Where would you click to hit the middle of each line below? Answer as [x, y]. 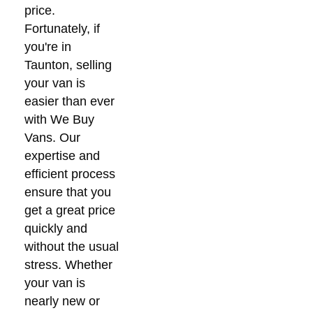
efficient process [70, 174]
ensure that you [68, 192]
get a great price [70, 210]
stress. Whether [68, 264]
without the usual [72, 246]
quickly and [56, 228]
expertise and [62, 155]
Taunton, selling [68, 65]
